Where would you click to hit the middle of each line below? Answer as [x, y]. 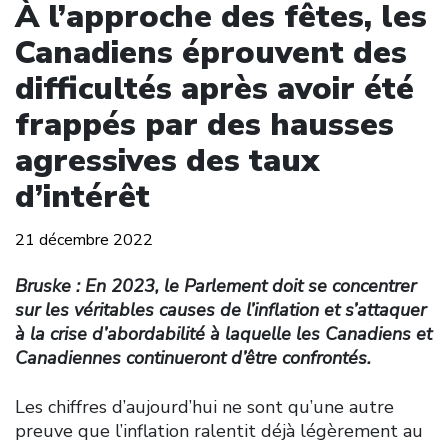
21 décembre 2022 [84, 239]
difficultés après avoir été [214, 88]
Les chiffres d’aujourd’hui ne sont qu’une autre [204, 406]
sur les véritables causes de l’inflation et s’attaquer [220, 309]
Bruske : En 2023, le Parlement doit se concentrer [215, 285]
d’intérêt [82, 196]
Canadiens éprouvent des [211, 52]
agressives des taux [167, 160]
